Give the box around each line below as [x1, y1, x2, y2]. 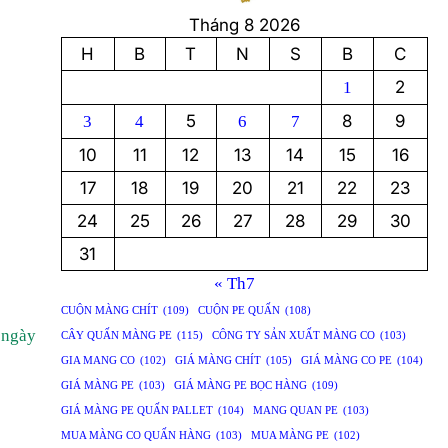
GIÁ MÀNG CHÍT [174, 355, 261, 367]
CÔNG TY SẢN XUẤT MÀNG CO [211, 330, 375, 342]
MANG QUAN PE [252, 405, 338, 417]
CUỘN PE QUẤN [197, 305, 280, 317]
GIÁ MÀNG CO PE [300, 355, 392, 367]
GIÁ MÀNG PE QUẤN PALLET [60, 405, 213, 417]
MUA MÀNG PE [250, 430, 329, 442]
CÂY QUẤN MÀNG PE [60, 330, 172, 342]
